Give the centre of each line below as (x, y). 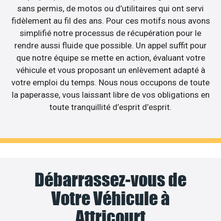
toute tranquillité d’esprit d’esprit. (110, 107)
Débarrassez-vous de (110, 180)
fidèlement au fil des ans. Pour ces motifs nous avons (110, 20)
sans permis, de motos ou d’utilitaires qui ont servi (110, 8)
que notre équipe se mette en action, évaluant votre (110, 57)
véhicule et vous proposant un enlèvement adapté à (110, 70)
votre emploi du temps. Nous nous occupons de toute (110, 82)
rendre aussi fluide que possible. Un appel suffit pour (110, 45)
